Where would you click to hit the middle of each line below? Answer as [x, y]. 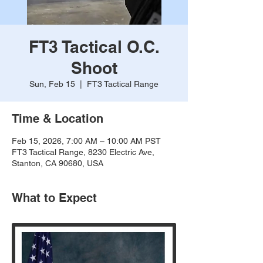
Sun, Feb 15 [52, 84]
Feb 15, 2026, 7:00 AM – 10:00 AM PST [86, 141]
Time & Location [58, 119]
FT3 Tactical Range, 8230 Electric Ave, [83, 152]
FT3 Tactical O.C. [94, 47]
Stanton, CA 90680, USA [58, 163]
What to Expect [54, 198]
